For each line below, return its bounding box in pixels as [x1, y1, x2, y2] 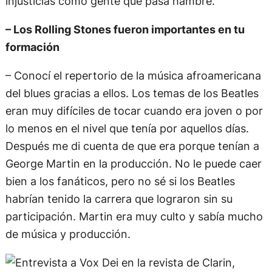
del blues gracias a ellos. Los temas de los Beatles [5, 86, 259, 100]
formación [5, 39, 59, 53]
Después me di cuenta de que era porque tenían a [5, 138, 259, 152]
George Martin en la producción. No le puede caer [5, 156, 262, 170]
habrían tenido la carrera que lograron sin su [5, 191, 233, 205]
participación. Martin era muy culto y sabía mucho [5, 209, 263, 223]
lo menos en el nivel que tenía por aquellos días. [5, 121, 249, 135]
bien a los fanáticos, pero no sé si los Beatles [5, 174, 235, 188]
